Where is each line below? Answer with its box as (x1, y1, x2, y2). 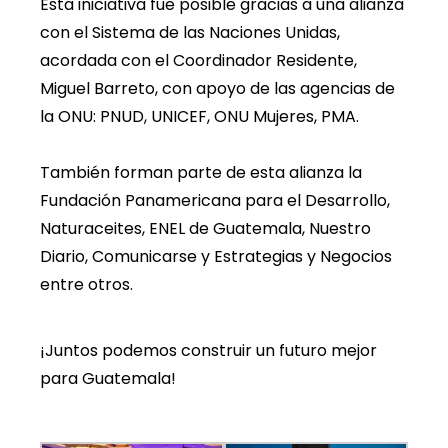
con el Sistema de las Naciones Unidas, (40, 20, 340, 44)
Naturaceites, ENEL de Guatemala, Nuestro (40, 216, 371, 240)
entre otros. (40, 272, 133, 296)
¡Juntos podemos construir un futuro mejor (40, 339, 377, 363)
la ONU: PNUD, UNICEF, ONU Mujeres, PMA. (40, 104, 359, 128)
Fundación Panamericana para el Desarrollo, (40, 188, 390, 212)
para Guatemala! (40, 367, 176, 391)
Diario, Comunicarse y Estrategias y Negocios (40, 244, 392, 268)
